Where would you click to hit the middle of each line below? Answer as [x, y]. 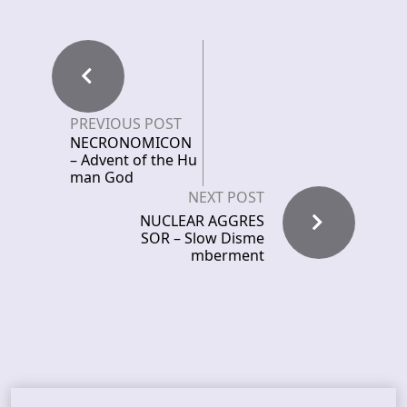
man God [102, 177]
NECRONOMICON [131, 143]
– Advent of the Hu [134, 160]
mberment [228, 255]
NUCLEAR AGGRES [202, 221]
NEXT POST [226, 197]
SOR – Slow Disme [203, 238]
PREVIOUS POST [126, 124]
